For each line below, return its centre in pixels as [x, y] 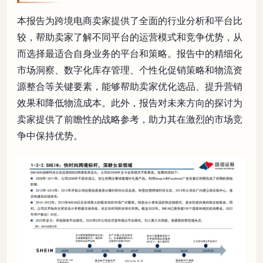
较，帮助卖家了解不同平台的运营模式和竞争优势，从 [130, 37]
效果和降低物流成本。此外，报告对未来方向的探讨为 [130, 103]
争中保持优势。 [50, 136]
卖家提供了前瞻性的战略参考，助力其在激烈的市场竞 [130, 119]
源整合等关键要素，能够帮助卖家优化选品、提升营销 [130, 86]
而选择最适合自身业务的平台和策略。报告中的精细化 [130, 53]
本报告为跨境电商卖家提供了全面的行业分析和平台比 [130, 21]
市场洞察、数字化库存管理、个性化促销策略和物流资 [130, 70]
